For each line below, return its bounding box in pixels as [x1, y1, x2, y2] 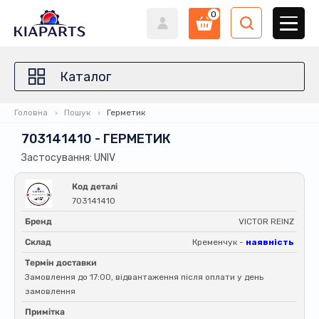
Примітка [25, 307, 65, 317]
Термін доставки [25, 258, 97, 268]
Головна [14, 108, 48, 117]
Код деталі [72, 182, 117, 192]
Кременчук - [192, 237, 246, 247]
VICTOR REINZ [239, 216, 294, 226]
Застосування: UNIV [21, 152, 115, 164]
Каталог [60, 68, 111, 85]
